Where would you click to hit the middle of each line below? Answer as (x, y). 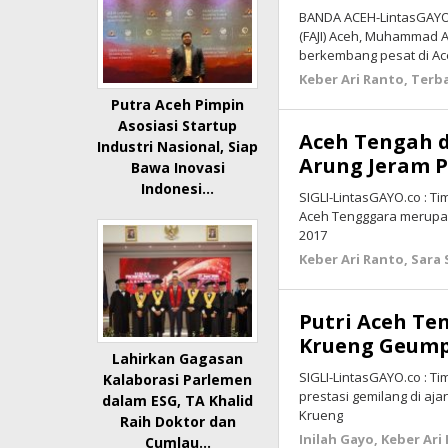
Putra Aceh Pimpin (178, 105)
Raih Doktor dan (177, 422)
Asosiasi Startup (178, 126)
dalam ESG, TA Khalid (178, 401)
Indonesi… (178, 189)
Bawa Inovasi (177, 168)
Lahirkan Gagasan (178, 359)
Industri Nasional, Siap (178, 147)
